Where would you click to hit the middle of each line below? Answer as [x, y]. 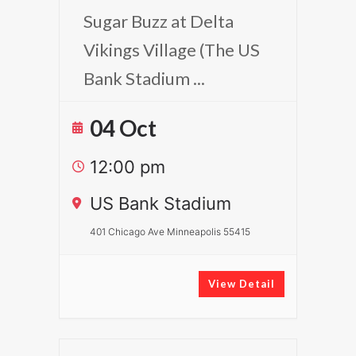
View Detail [242, 284]
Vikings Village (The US [172, 50]
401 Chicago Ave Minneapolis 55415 [170, 232]
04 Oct [123, 128]
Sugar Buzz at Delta [159, 21]
